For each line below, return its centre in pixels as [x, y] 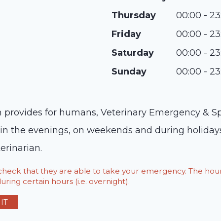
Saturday [133, 53]
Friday [126, 34]
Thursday [134, 15]
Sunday [129, 72]
